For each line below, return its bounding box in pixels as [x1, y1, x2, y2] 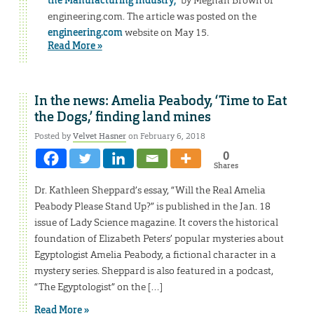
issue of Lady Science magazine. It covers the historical [34, 216, 278, 229]
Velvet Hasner [73, 130, 126, 142]
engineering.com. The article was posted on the [47, 10, 257, 23]
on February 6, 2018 [126, 130, 205, 142]
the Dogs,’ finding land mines [34, 109, 211, 126]
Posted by [34, 130, 73, 142]
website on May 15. [122, 26, 209, 39]
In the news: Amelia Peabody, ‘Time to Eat [34, 93, 287, 110]
